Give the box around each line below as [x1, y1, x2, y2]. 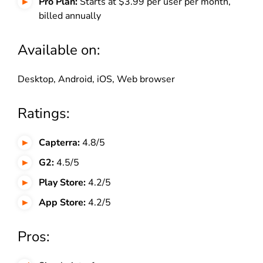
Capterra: [39, 136, 80, 149]
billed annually [39, 9, 101, 22]
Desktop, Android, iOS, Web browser [18, 72, 175, 86]
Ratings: [18, 103, 69, 123]
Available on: [18, 40, 100, 59]
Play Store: [39, 176, 86, 189]
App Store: [39, 195, 86, 209]
